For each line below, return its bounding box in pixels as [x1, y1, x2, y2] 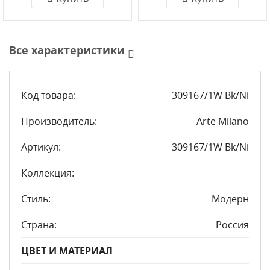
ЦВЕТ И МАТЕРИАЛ [21, 244, 113, 257]
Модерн [212, 192, 249, 206]
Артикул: [21, 140, 61, 154]
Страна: [21, 218, 57, 231]
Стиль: [21, 192, 51, 206]
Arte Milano [196, 115, 249, 128]
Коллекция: [21, 166, 74, 180]
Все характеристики [9, 43, 125, 58]
